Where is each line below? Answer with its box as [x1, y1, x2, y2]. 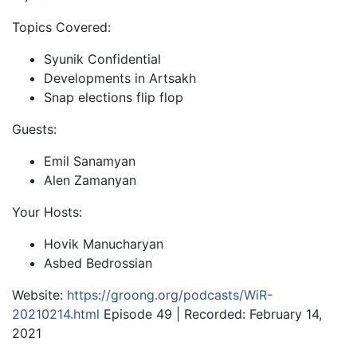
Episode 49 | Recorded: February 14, [100, 306, 322, 322]
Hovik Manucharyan [44, 236, 163, 252]
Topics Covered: [12, 19, 111, 35]
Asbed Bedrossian [44, 255, 152, 271]
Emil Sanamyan [44, 153, 135, 169]
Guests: [12, 121, 57, 137]
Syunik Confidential [44, 51, 161, 67]
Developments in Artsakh [44, 70, 196, 86]
